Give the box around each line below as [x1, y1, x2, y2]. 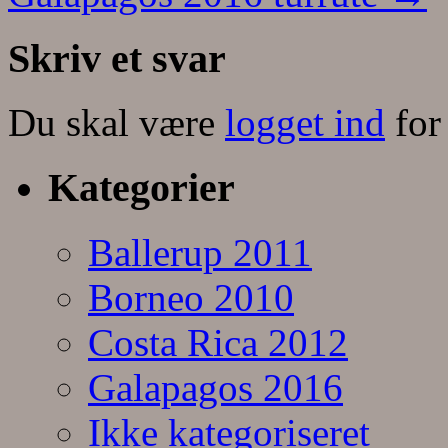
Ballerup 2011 [88, 230, 312, 274]
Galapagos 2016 [88, 365, 343, 409]
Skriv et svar [8, 35, 226, 81]
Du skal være [8, 101, 225, 145]
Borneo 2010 [88, 275, 294, 319]
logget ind [225, 101, 385, 145]
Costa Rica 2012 [88, 320, 348, 364]
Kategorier [48, 165, 235, 211]
